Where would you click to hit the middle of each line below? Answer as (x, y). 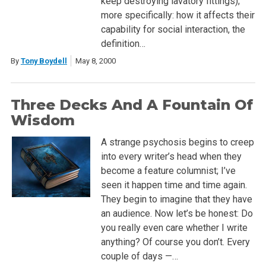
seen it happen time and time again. (174, 185)
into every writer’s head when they (171, 157)
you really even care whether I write (174, 228)
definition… (123, 43)
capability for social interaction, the (173, 29)
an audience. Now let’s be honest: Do (177, 214)
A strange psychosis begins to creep (177, 142)
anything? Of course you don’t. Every (175, 242)
